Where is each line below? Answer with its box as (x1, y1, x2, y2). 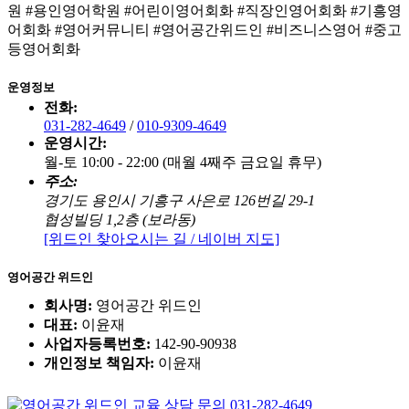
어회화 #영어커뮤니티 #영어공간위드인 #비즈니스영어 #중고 (7, 21, 402, 37)
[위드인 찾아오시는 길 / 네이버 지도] (44, 230, 279, 246)
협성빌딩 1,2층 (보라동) (44, 211, 195, 227)
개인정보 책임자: (44, 355, 154, 372)
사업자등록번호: (44, 336, 151, 352)
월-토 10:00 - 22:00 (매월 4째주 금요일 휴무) (44, 153, 321, 170)
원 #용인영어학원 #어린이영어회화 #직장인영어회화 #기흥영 (7, 2, 402, 18)
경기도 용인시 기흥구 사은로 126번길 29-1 (44, 192, 315, 208)
